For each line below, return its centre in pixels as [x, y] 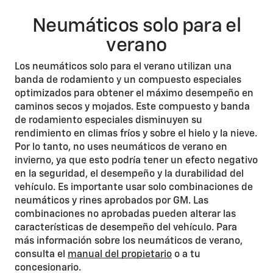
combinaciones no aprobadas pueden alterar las [125, 214]
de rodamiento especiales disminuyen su [108, 121]
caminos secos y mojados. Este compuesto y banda [132, 107]
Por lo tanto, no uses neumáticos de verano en [121, 147]
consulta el [41, 255]
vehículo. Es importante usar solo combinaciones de [134, 188]
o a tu [186, 255]
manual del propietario [120, 255]
